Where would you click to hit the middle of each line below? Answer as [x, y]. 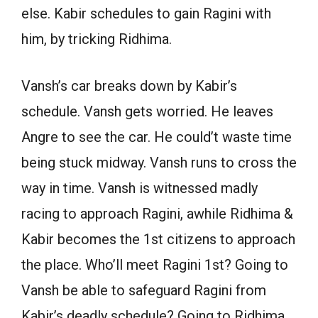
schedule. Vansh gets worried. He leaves [147, 112]
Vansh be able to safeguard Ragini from [144, 291]
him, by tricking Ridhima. [97, 39]
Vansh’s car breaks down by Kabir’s [129, 86]
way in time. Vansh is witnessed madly [139, 188]
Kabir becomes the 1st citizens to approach [158, 240]
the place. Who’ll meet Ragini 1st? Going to [155, 265]
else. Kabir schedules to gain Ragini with [146, 14]
